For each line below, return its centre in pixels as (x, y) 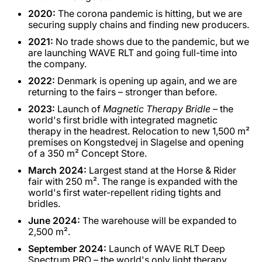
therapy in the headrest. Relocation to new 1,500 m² (139, 131)
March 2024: (57, 170)
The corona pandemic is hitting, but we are (149, 13)
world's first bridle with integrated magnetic (123, 120)
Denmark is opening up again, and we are (146, 81)
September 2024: (67, 249)
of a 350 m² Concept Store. (87, 153)
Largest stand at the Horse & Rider (161, 170)
